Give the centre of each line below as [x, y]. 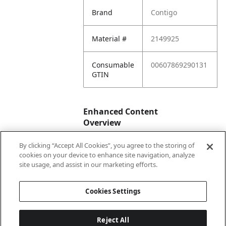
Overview [102, 123]
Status [103, 173]
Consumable [113, 65]
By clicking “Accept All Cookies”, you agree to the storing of [107, 145]
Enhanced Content [121, 111]
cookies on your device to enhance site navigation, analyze [107, 155]
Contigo [164, 12]
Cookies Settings [113, 191]
